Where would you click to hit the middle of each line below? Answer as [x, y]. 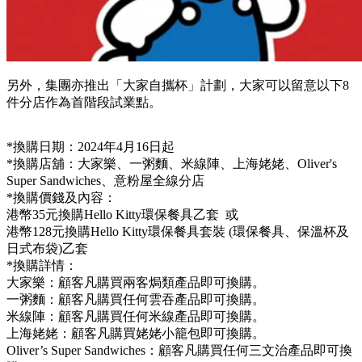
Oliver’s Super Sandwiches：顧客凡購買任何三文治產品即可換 [179, 350]
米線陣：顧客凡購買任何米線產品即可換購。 [136, 316]
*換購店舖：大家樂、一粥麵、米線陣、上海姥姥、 [152, 163]
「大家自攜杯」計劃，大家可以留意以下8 [229, 85]
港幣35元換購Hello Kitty [74, 214]
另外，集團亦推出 [58, 85]
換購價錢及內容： [65, 197]
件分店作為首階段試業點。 [84, 102]
